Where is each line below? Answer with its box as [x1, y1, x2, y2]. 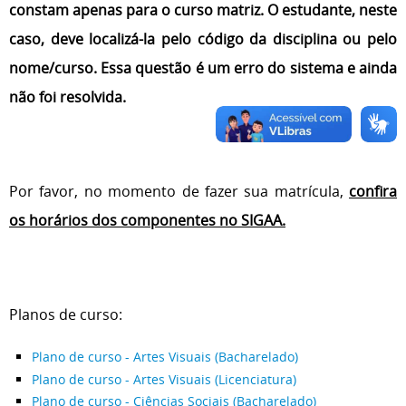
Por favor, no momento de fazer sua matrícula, [9, 181, 349, 201]
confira [349, 181, 397, 201]
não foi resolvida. [9, 87, 126, 107]
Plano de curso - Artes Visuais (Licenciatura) [32, 370, 296, 388]
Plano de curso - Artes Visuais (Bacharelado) [32, 348, 298, 365]
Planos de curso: [9, 304, 122, 324]
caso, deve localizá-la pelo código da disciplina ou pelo [9, 29, 397, 49]
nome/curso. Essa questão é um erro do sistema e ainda [9, 58, 397, 78]
